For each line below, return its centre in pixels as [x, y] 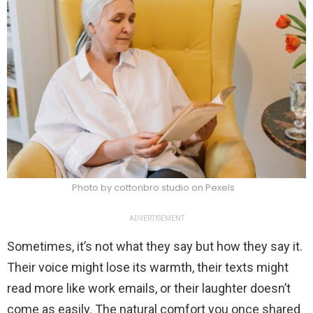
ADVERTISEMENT [156, 219]
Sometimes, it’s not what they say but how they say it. [155, 247]
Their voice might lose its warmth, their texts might [148, 268]
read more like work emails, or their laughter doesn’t [149, 289]
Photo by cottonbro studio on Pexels [153, 188]
